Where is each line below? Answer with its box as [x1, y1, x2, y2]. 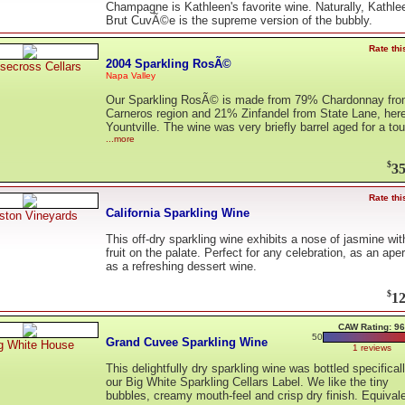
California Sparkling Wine [106, 205, 250, 220]
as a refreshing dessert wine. [106, 259, 257, 274]
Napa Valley [106, 70, 155, 80]
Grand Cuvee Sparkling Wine [106, 334, 268, 349]
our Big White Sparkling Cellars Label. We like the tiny [106, 375, 389, 390]
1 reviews [352, 343, 391, 353]
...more [106, 134, 135, 145]
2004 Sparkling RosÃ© [106, 56, 231, 71]
